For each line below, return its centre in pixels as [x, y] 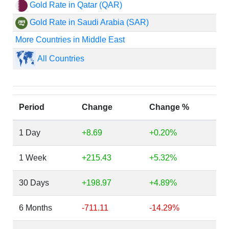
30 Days [34, 183]
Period [32, 107]
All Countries [60, 58]
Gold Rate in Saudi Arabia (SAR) [88, 22]
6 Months [36, 208]
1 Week [33, 158]
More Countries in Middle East [70, 40]
